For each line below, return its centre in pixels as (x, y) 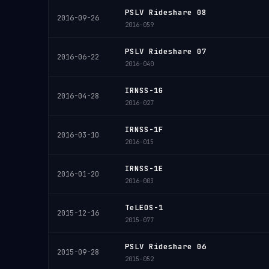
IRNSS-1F (144, 129)
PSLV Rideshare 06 (166, 246)
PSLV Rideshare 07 (166, 51)
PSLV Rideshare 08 (166, 12)
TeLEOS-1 (144, 207)
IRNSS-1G (144, 90)
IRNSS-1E (144, 168)
